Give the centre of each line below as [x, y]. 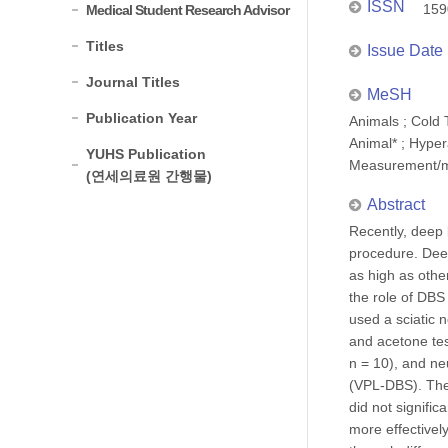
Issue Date [405, 50]
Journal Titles [133, 82]
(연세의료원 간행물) [149, 176]
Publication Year [141, 118]
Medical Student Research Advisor [187, 10]
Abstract [396, 204]
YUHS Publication [146, 154]
